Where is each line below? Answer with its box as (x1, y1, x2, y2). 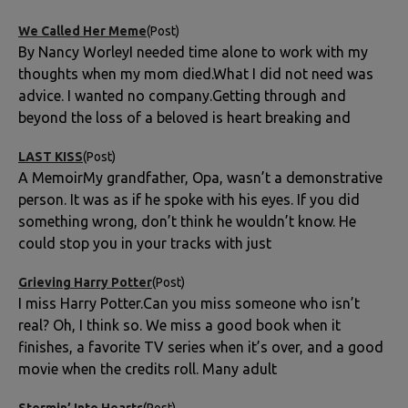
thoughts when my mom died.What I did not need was (18, 65, 373, 82)
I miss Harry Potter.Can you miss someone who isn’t (18, 294, 360, 311)
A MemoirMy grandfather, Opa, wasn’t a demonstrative (18, 168, 382, 186)
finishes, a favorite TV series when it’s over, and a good (18, 338, 383, 355)
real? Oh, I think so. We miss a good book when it (18, 316, 341, 333)
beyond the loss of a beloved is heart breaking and (18, 108, 351, 126)
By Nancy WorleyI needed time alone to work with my (18, 43, 368, 60)
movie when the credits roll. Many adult (18, 360, 277, 377)
